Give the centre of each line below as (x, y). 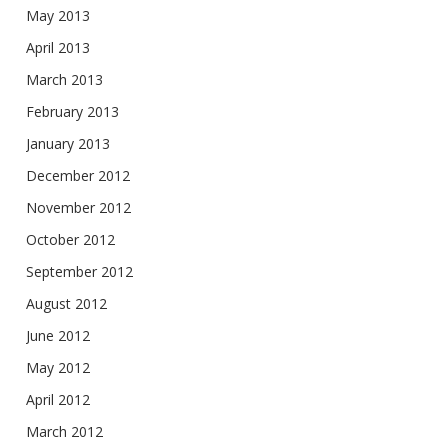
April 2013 (58, 47)
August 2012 (66, 303)
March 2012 (64, 431)
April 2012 (58, 399)
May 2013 (58, 15)
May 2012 (58, 367)
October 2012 (70, 239)
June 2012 (58, 335)
